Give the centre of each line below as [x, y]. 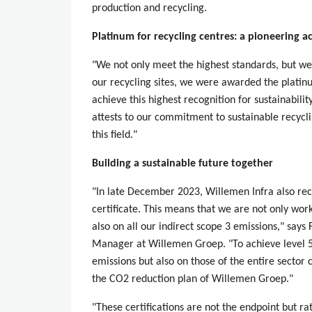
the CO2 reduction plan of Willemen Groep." [193, 280]
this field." [115, 135]
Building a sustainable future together [182, 164]
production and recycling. [149, 9]
